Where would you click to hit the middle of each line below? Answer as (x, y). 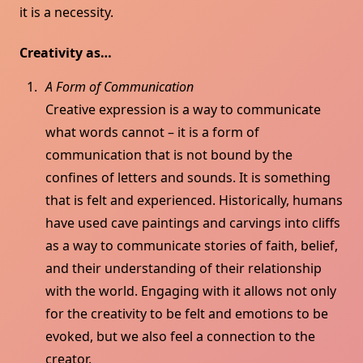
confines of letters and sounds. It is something (188, 178)
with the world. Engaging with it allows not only (191, 291)
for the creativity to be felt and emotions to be (187, 314)
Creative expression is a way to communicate (183, 110)
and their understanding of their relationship (184, 269)
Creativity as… (66, 53)
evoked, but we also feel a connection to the (180, 337)
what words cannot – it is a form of (152, 132)
